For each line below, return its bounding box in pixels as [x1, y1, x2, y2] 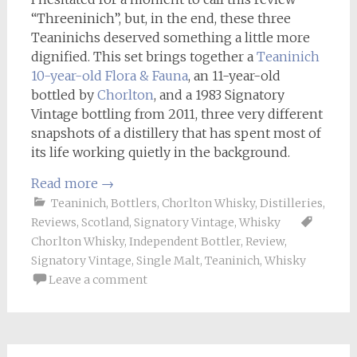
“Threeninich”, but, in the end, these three [30, 10, 291, 26]
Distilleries [259, 195, 323, 210]
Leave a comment [48, 272, 147, 287]
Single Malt [135, 253, 200, 268]
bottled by [30, 86, 97, 103]
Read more [30, 175, 101, 191]
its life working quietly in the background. [30, 143, 290, 160]
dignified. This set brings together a [30, 48, 257, 65]
